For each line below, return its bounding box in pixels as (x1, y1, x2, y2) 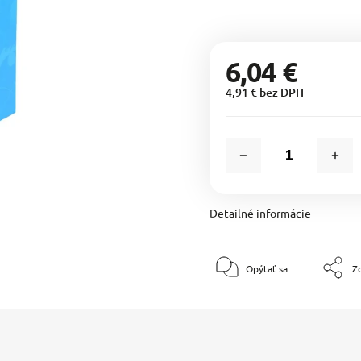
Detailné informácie (209, 205, 311, 220)
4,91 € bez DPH (225, 85, 304, 100)
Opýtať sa (245, 262, 288, 275)
